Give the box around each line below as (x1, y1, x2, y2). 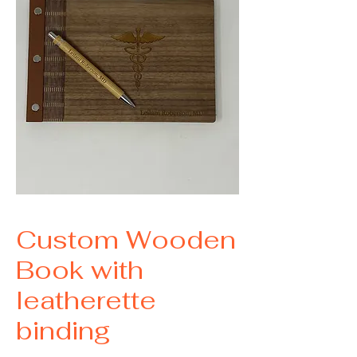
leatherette (16, 284, 156, 317)
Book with (16, 253, 143, 287)
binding (16, 314, 111, 347)
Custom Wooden (16, 223, 236, 257)
